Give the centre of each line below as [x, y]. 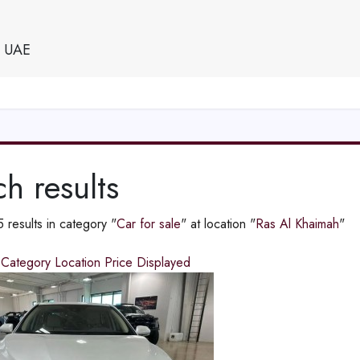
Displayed [163, 262]
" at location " [218, 224]
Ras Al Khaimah [297, 224]
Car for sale [148, 224]
